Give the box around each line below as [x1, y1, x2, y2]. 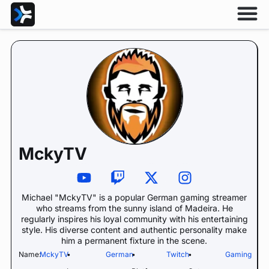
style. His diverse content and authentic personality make [22, 225, 247, 235]
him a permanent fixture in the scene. [61, 235, 207, 246]
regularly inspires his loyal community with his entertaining [20, 214, 248, 224]
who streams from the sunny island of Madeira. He [35, 203, 233, 213]
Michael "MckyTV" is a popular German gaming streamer [22, 192, 247, 202]
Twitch [166, 250, 190, 259]
